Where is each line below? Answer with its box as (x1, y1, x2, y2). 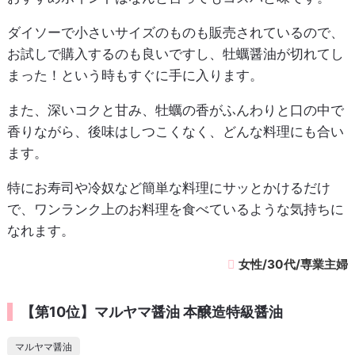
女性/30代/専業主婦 (239, 256, 349, 272)
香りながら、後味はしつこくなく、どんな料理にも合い (6, 123, 344, 139)
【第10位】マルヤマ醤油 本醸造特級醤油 (20, 303, 283, 320)
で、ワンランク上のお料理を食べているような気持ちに (6, 200, 344, 217)
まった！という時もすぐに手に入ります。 (6, 67, 263, 83)
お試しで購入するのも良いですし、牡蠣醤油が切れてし (6, 45, 344, 62)
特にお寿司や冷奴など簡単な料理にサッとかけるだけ (6, 179, 330, 196)
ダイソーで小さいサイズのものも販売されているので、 (6, 24, 344, 40)
